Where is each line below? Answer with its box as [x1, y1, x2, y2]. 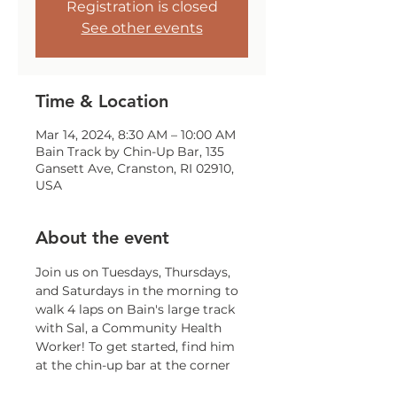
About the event [35, 227, 169, 248]
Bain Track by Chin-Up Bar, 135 [35, 144, 224, 160]
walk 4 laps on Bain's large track [35, 301, 238, 317]
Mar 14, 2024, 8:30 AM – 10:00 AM [35, 127, 236, 143]
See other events [81, 19, 203, 36]
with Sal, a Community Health [35, 320, 225, 336]
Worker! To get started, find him [35, 339, 238, 354]
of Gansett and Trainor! [35, 376, 178, 392]
